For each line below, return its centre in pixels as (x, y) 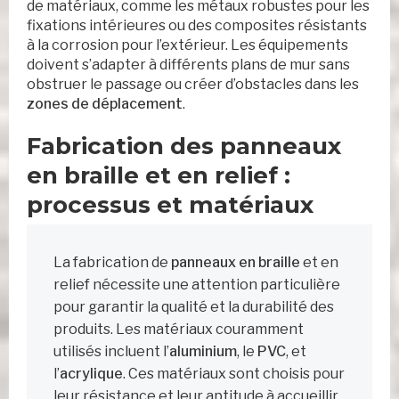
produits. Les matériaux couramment (179, 330)
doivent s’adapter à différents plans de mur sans (188, 65)
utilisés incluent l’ (111, 352)
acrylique (91, 374)
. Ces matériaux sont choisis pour (234, 374)
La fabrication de (112, 263)
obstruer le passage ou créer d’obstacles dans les (193, 85)
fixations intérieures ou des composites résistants (197, 26)
